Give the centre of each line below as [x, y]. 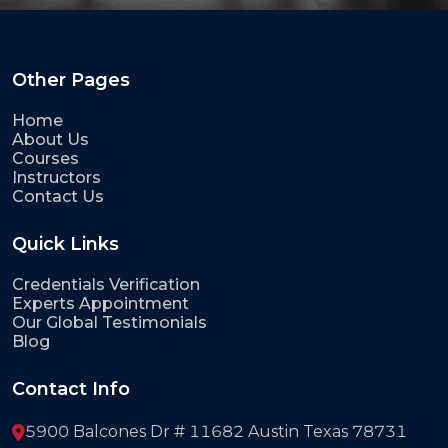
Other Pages [71, 80]
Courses [45, 159]
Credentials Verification [106, 285]
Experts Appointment [100, 304]
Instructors [56, 178]
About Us [50, 140]
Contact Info [71, 389]
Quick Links [65, 244]
